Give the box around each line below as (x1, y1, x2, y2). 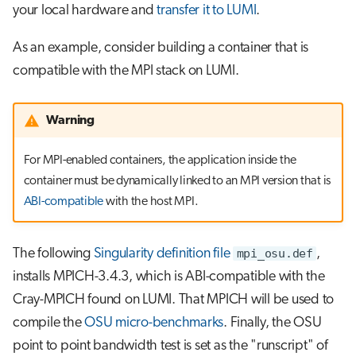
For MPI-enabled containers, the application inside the (23, 153, 296, 167)
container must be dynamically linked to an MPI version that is (23, 174, 331, 188)
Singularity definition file (93, 246, 230, 262)
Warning (45, 114, 95, 127)
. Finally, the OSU (223, 315, 322, 331)
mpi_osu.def (236, 246, 313, 261)
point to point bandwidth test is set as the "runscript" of (13, 339, 328, 354)
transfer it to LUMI (157, 3, 257, 19)
